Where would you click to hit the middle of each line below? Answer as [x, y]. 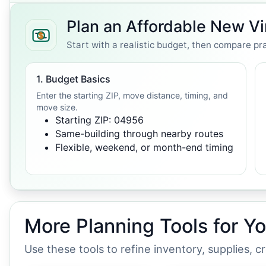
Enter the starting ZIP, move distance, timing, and [132, 95]
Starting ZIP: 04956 [99, 120]
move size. [57, 107]
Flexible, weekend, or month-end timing [144, 147]
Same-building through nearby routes [139, 134]
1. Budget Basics [73, 79]
